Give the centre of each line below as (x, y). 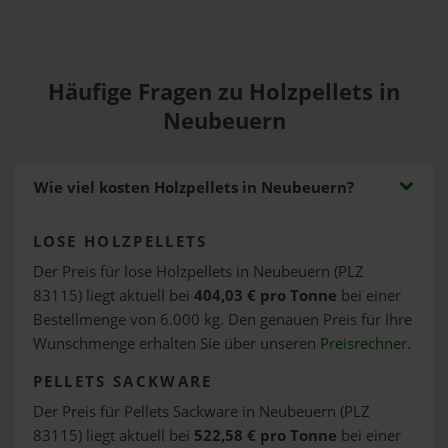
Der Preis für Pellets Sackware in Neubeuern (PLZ (201, 411)
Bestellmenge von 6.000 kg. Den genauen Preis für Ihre (222, 319)
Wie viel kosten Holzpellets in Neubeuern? (193, 187)
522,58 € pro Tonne (265, 435)
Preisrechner (363, 343)
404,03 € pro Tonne (265, 295)
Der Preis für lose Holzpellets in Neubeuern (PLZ (198, 271)
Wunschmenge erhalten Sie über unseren (176, 343)
